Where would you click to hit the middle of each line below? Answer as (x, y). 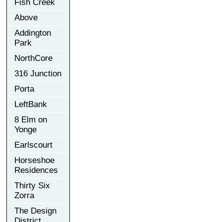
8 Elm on (31, 119)
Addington (33, 33)
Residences (36, 170)
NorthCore (33, 58)
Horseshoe (34, 160)
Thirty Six (32, 185)
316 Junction (38, 73)
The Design (35, 211)
